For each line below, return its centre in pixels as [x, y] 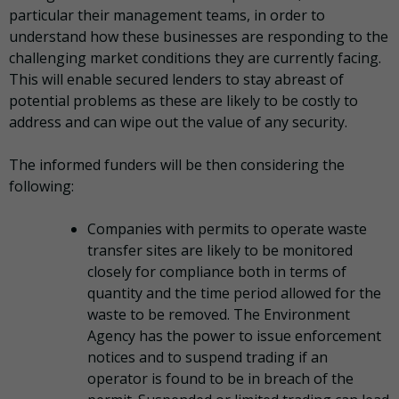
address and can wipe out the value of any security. [178, 122]
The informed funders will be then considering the [177, 165]
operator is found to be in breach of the [220, 379]
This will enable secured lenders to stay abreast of [176, 80]
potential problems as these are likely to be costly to [183, 101]
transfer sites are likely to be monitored [220, 251]
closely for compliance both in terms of [217, 272]
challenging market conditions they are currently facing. [195, 58]
